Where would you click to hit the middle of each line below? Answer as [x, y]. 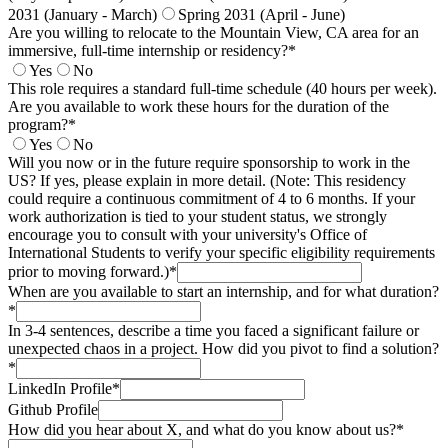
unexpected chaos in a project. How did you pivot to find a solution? [223, 349]
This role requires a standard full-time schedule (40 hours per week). [222, 89]
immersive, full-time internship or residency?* [152, 51]
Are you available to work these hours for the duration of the [198, 107]
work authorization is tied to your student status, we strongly [197, 217]
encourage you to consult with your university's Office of [187, 235]
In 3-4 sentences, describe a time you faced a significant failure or [213, 331]
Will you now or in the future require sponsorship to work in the [209, 163]
